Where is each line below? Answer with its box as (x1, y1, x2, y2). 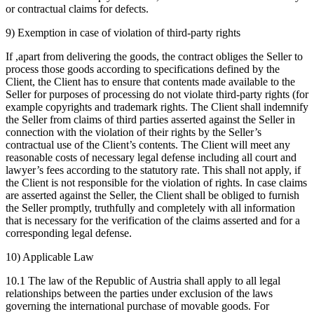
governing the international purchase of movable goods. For (6, 299, 269, 312)
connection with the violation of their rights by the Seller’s (6, 125, 261, 138)
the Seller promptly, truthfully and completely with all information (6, 201, 295, 214)
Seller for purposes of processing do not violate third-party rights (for (6, 88, 308, 100)
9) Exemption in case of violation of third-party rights (6, 26, 240, 39)
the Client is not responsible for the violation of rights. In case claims (6, 176, 307, 189)
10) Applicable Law (6, 250, 94, 263)
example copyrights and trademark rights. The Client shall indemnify (6, 100, 308, 113)
